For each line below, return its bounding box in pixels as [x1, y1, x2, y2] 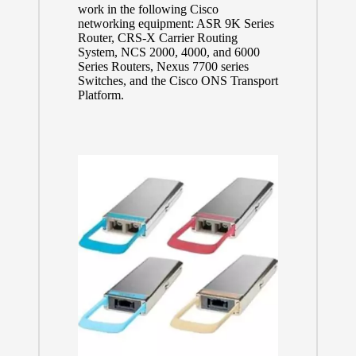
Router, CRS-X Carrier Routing [77, 31, 238, 45]
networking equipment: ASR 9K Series [77, 17, 274, 31]
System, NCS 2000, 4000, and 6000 [77, 45, 260, 60]
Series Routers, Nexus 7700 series [77, 60, 249, 74]
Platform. [77, 88, 124, 103]
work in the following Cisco [77, 2, 219, 17]
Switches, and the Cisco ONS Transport [77, 74, 278, 88]
